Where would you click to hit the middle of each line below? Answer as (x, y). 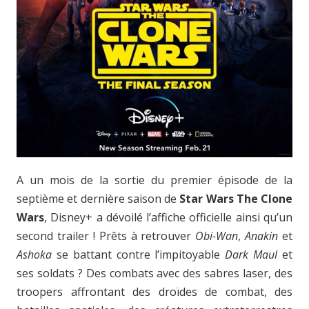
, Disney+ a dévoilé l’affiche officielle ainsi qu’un (168, 217)
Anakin (262, 236)
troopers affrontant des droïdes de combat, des (154, 291)
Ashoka (34, 254)
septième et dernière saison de (98, 198)
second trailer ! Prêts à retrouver (106, 236)
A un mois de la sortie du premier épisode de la (154, 180)
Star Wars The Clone (236, 198)
